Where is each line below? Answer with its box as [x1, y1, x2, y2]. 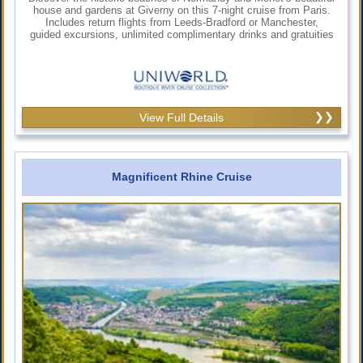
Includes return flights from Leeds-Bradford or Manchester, [45, 15, 318, 28]
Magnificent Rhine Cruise [111, 169, 252, 183]
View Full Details [139, 110, 224, 124]
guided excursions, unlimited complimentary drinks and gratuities [29, 28, 334, 41]
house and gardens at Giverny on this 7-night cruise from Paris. [32, 3, 331, 16]
